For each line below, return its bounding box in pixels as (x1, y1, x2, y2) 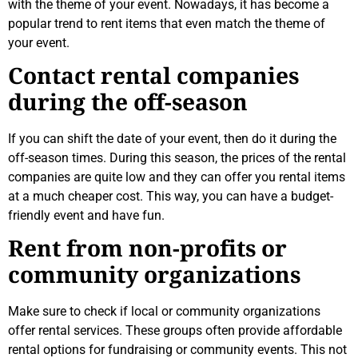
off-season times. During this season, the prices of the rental (8, 149, 346, 165)
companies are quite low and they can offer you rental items (8, 169, 345, 185)
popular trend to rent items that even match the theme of (8, 15, 325, 31)
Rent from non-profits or (8, 237, 287, 264)
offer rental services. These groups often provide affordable (8, 323, 342, 339)
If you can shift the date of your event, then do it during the (8, 130, 336, 146)
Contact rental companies (8, 63, 299, 90)
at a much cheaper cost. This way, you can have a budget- (8, 188, 333, 204)
